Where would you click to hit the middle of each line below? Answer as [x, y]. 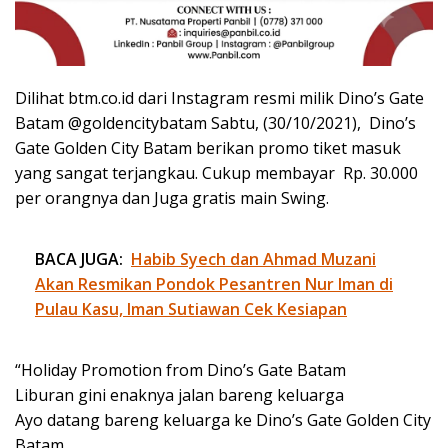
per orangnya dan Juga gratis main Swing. [172, 197]
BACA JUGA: [79, 258]
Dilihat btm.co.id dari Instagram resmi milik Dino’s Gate [219, 97]
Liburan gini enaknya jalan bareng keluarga [179, 394]
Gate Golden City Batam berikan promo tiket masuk [208, 147]
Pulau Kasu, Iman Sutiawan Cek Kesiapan [191, 308]
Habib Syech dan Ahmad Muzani [253, 258]
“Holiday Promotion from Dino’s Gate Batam [180, 369]
